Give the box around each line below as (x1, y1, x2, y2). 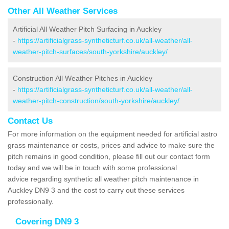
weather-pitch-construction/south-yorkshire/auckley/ (13, 96, 179, 105)
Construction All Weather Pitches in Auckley (13, 74, 152, 82)
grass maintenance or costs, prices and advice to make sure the (8, 141, 215, 149)
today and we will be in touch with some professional (8, 163, 177, 172)
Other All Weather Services (8, 6, 118, 16)
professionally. (8, 197, 56, 205)
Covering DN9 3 (15, 216, 79, 226)
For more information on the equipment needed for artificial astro (8, 129, 217, 138)
